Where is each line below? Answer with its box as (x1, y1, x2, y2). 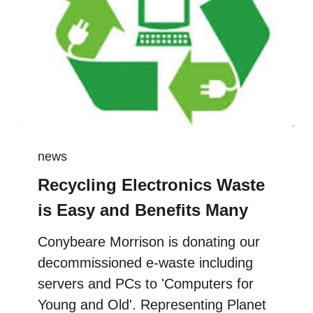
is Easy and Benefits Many (38, 201, 249, 220)
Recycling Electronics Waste (38, 175, 265, 195)
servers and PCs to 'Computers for (38, 276, 254, 292)
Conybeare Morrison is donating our (38, 234, 261, 250)
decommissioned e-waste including (38, 255, 254, 271)
